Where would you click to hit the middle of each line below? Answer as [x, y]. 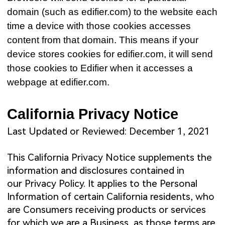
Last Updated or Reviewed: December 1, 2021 [109, 132]
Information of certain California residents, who [111, 197]
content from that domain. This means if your [103, 40]
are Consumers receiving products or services [107, 210]
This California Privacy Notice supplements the [110, 158]
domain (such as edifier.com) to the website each [113, 12]
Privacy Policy [54, 184]
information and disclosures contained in [96, 171]
